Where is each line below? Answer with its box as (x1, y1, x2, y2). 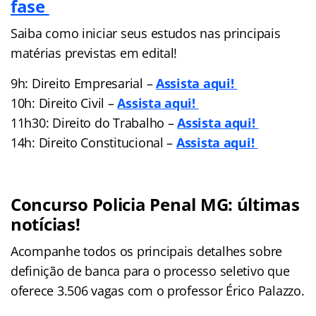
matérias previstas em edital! (11, 44, 178, 61)
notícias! (11, 212, 80, 236)
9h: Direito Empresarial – (11, 74, 156, 92)
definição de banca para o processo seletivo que (11, 262, 290, 279)
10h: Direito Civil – (11, 94, 118, 111)
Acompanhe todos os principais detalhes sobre (11, 242, 283, 260)
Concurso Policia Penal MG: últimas (11, 192, 300, 216)
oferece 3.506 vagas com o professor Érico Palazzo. (11, 281, 305, 299)
